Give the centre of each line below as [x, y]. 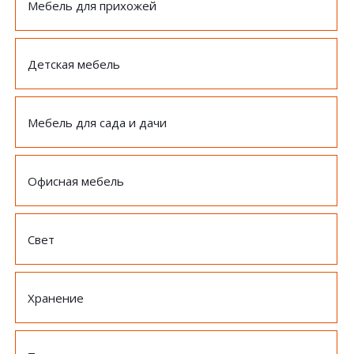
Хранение [56, 298]
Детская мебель [74, 64]
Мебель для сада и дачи [97, 122]
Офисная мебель [76, 181]
